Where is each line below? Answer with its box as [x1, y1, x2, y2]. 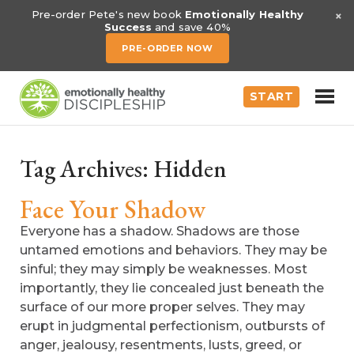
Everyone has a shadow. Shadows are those [20, 224, 299, 239]
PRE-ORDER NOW [122, 43, 213, 54]
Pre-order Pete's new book [31, 8, 185, 21]
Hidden [153, 153, 227, 184]
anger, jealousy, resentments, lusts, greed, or [20, 337, 302, 352]
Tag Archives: [20, 153, 153, 184]
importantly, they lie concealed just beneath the [20, 281, 324, 296]
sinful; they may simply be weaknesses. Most [20, 262, 307, 277]
